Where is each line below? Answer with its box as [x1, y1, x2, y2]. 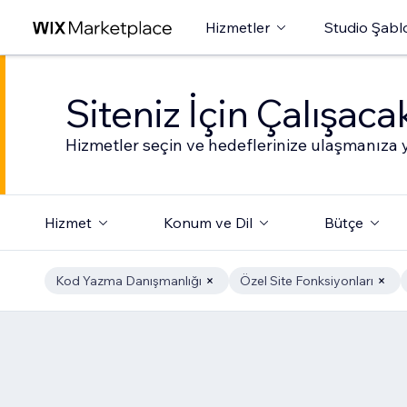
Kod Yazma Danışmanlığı [55, 273, 202, 289]
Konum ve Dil [163, 213, 253, 232]
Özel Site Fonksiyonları [239, 273, 373, 289]
